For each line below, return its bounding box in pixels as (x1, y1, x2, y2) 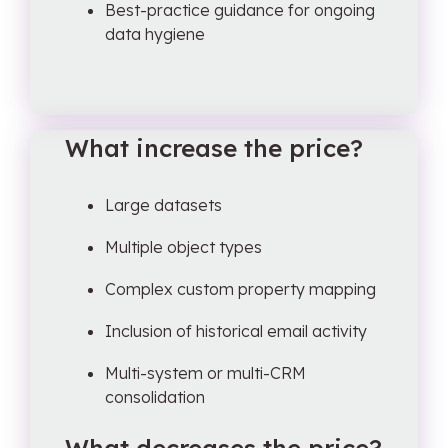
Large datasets (105, 195, 222, 215)
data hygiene (105, 24, 205, 44)
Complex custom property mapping (105, 279, 376, 299)
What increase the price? (65, 133, 363, 163)
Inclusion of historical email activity (105, 321, 367, 341)
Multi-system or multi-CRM (105, 363, 306, 383)
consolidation (105, 387, 205, 407)
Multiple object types (105, 237, 262, 257)
